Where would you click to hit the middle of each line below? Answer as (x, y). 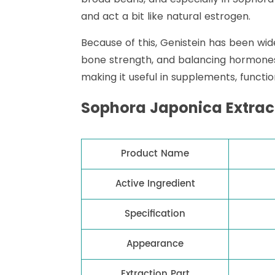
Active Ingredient (155, 184)
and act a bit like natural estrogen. (166, 17)
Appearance (155, 244)
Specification (155, 214)
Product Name (155, 154)
